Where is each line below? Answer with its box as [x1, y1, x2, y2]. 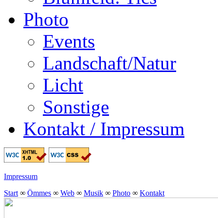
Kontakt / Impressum [23, 118, 184, 139]
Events [43, 30, 95, 52]
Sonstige [43, 96, 109, 117]
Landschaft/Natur [43, 52, 176, 73]
